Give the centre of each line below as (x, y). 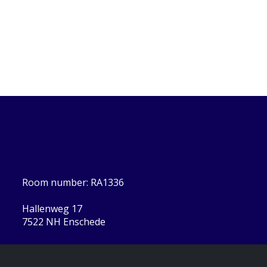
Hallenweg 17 (52, 209)
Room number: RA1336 (73, 183)
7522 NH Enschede (64, 222)
